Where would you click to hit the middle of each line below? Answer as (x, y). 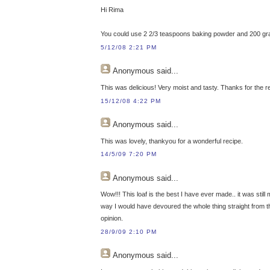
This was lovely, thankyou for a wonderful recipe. (172, 141)
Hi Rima (112, 10)
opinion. (112, 218)
